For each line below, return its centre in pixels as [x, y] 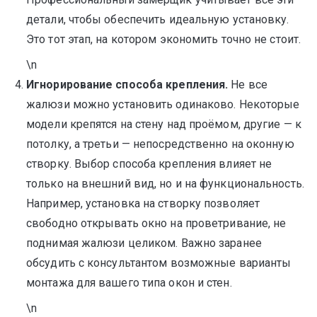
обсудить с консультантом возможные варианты [159, 263]
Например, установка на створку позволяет [143, 203]
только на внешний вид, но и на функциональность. [165, 184]
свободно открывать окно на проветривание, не [156, 223]
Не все [248, 85]
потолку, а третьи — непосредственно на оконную [160, 144]
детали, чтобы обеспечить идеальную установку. [158, 19]
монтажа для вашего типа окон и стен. [129, 283]
